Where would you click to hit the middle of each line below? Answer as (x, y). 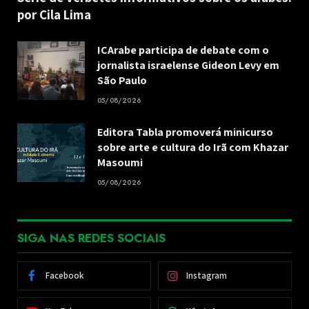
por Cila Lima (54, 14)
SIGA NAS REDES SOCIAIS (91, 238)
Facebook (64, 275)
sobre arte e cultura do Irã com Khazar (193, 147)
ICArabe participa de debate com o (183, 50)
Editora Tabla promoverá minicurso (185, 132)
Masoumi (120, 162)
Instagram (207, 275)
